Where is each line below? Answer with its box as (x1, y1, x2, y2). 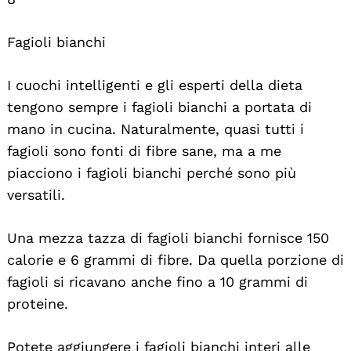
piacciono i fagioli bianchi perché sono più (7, 164, 296, 181)
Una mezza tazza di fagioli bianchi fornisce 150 (7, 229, 329, 246)
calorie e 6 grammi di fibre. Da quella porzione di (7, 251, 344, 268)
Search (40, 200, 69, 213)
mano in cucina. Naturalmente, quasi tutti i (7, 120, 304, 137)
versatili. (7, 186, 65, 203)
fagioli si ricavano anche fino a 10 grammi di (7, 273, 308, 290)
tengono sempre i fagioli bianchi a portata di (7, 98, 312, 115)
